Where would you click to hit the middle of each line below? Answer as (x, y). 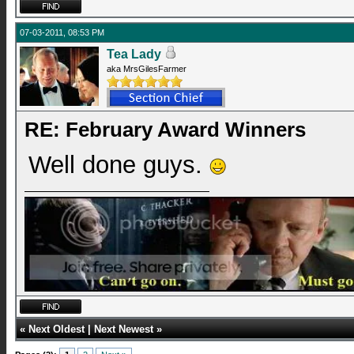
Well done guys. (119, 165)
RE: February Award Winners (165, 130)
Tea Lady (134, 54)
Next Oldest (56, 329)
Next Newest (124, 329)
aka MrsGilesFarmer (147, 69)
